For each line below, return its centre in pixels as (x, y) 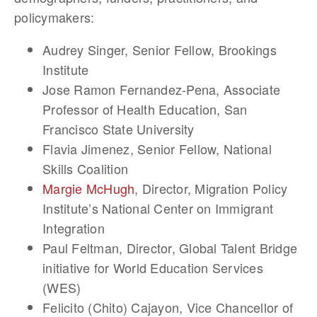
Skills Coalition (85, 168)
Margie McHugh (89, 188)
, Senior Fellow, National (201, 149)
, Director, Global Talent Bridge (208, 248)
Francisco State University (119, 129)
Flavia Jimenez (86, 149)
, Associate (248, 89)
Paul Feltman (81, 248)
